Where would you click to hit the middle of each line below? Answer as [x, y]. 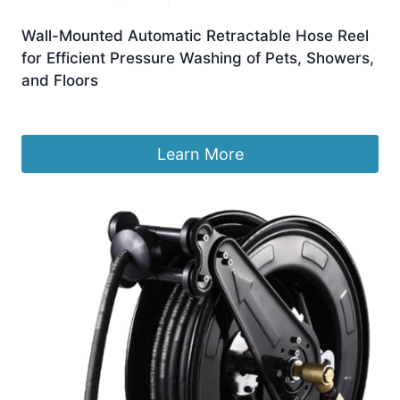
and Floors [60, 81]
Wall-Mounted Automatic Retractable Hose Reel [195, 36]
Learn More [200, 154]
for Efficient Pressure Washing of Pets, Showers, [198, 58]
